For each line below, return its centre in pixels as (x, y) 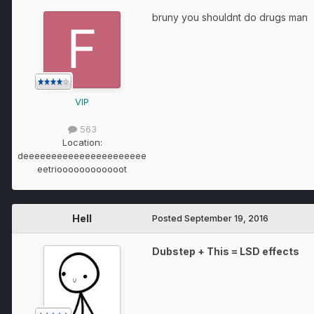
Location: (82, 143)
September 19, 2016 (226, 219)
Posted (168, 219)
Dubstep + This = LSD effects (226, 252)
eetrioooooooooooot (82, 169)
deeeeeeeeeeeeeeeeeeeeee (82, 156)
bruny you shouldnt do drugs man (230, 18)
